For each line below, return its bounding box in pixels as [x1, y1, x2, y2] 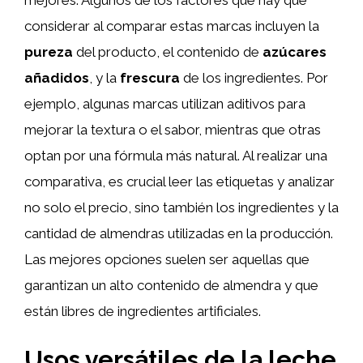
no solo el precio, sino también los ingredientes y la [24, 199, 339, 216]
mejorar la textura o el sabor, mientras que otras [24, 122, 321, 138]
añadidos [24, 70, 89, 86]
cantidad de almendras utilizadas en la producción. [24, 225, 333, 241]
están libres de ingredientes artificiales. [24, 303, 261, 319]
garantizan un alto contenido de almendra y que [24, 277, 318, 293]
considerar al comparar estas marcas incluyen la [24, 18, 319, 34]
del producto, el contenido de [73, 44, 263, 60]
